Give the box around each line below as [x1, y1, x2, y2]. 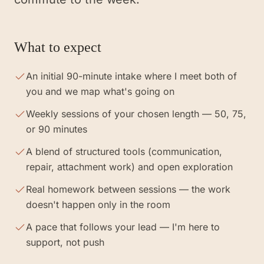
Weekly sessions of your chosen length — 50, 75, [26, 108, 246, 120]
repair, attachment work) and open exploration [26, 161, 233, 173]
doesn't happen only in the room [26, 199, 170, 210]
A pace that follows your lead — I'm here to [26, 221, 220, 233]
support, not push [26, 236, 104, 248]
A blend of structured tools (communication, [26, 146, 222, 157]
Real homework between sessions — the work [26, 183, 230, 195]
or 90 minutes [26, 123, 87, 135]
